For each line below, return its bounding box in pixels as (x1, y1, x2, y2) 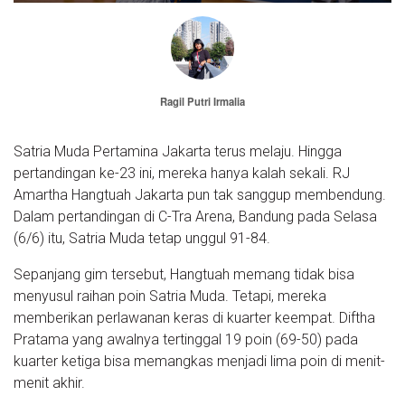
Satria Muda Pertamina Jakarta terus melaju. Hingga (14, 143, 342, 161)
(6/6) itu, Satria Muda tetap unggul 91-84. (14, 230, 270, 248)
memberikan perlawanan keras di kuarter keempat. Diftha (14, 309, 375, 327)
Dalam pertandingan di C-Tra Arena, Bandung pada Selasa (14, 208, 377, 226)
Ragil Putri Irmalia (160, 94, 245, 109)
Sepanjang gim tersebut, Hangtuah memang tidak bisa (14, 266, 354, 284)
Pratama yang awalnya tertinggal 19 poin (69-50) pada (14, 331, 358, 349)
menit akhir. (14, 374, 85, 392)
